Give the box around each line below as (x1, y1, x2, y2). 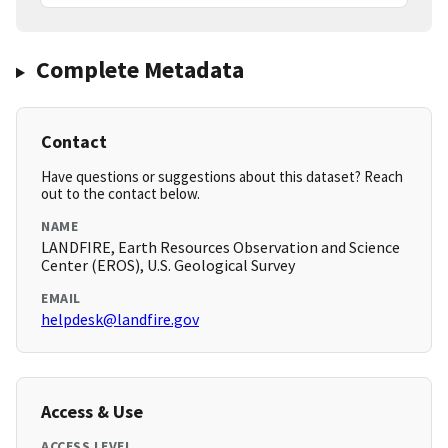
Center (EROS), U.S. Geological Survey (41, 255, 295, 276)
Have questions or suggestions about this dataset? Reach (41, 167, 403, 187)
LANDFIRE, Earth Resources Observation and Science (41, 237, 400, 258)
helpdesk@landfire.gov (41, 309, 199, 330)
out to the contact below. (41, 184, 200, 204)
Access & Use (41, 400, 143, 424)
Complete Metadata (35, 54, 244, 86)
